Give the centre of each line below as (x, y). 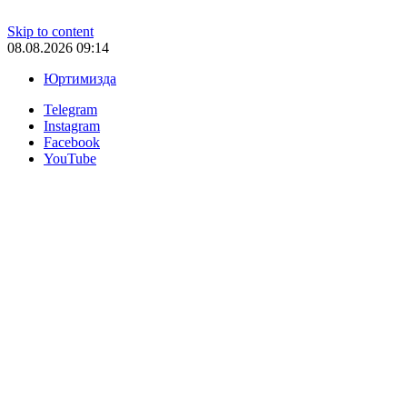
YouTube (70, 159)
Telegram (70, 109)
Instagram (72, 126)
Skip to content (50, 31)
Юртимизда (80, 79)
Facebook (72, 142)
